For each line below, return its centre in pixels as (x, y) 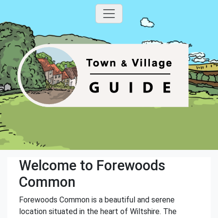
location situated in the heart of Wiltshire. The (98, 211)
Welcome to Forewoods (92, 165)
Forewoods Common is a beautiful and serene (97, 200)
